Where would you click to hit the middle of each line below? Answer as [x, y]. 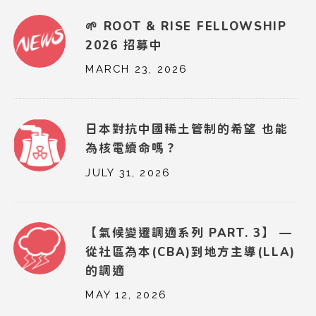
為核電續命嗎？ [132, 148]
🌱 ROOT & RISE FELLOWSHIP [186, 26]
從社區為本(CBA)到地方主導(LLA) [190, 251]
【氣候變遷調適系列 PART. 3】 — [189, 232]
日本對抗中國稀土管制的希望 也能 [187, 129]
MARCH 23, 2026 [137, 68]
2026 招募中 [124, 45]
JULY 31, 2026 [128, 172]
